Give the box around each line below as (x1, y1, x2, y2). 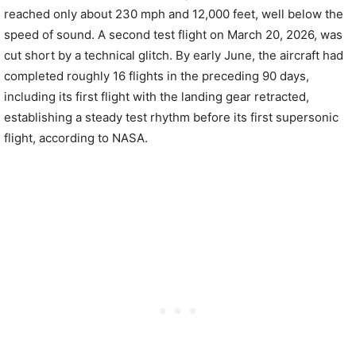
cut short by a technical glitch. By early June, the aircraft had (4, 48, 343, 63)
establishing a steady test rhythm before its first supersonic (4, 110, 339, 125)
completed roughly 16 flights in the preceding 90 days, (4, 68, 309, 83)
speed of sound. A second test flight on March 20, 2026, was (4, 27, 342, 42)
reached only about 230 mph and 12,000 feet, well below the (4, 6, 343, 21)
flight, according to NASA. (4, 130, 148, 145)
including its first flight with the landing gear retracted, (4, 89, 309, 104)
